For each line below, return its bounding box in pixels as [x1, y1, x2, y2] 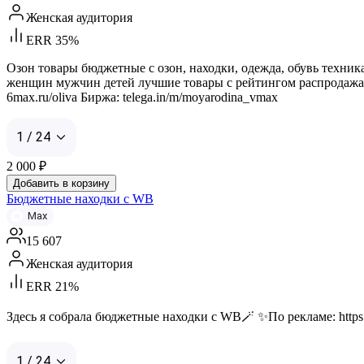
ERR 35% [26, 32, 79, 47]
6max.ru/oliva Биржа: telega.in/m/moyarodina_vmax [6, 89, 278, 104]
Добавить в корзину [13, 176, 110, 189]
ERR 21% [26, 279, 79, 293]
